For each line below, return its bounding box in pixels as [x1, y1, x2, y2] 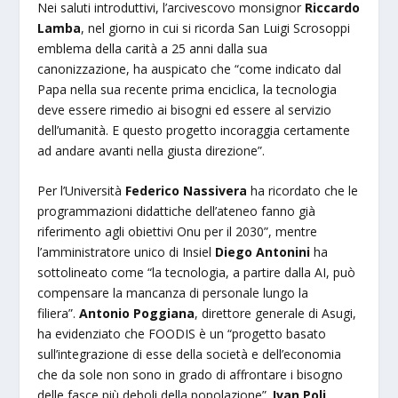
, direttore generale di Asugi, [195, 305, 357, 322]
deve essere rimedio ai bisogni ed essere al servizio [37, 100, 332, 118]
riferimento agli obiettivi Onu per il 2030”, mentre [37, 223, 318, 241]
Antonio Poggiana [79, 305, 195, 322]
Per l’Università [37, 182, 126, 200]
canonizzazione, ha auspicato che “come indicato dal [37, 60, 342, 77]
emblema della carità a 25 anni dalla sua [37, 39, 268, 57]
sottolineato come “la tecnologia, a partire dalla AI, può [37, 264, 356, 282]
